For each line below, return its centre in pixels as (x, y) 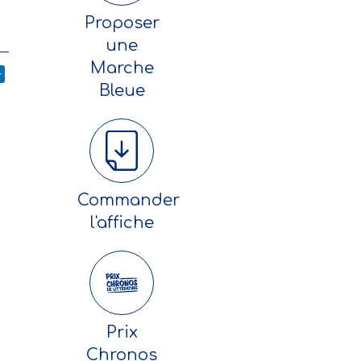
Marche (122, 68)
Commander (129, 200)
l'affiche (122, 223)
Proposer (122, 23)
